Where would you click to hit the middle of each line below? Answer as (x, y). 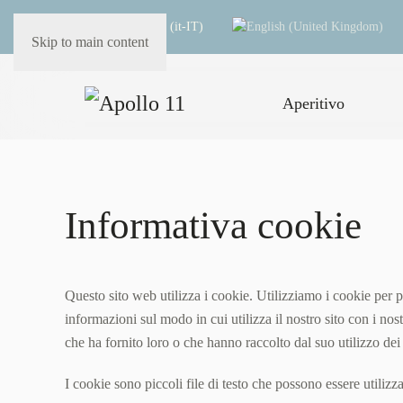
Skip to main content (90, 42)
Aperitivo (313, 103)
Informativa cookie (213, 225)
